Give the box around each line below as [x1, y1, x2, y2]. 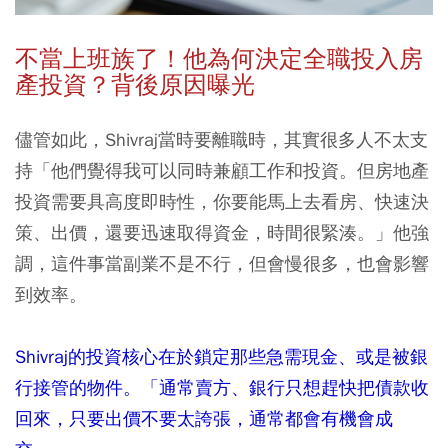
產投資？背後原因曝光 [15, 70, 255, 101]
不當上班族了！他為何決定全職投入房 [15, 44, 423, 75]
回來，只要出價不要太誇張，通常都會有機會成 [15, 407, 393, 431]
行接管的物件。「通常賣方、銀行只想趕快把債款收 [15, 376, 429, 400]
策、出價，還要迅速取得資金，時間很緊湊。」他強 [15, 221, 429, 245]
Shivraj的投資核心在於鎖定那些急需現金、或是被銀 [15, 345, 428, 369]
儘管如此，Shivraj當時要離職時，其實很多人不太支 [15, 128, 428, 152]
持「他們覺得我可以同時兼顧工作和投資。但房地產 [15, 159, 429, 183]
